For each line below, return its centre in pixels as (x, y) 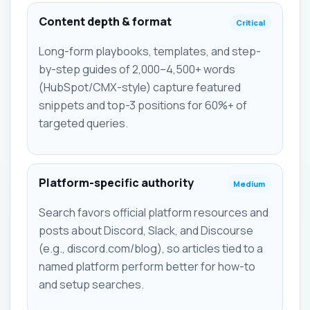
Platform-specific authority (116, 183)
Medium (249, 184)
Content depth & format (105, 21)
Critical (250, 22)
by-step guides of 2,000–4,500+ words (137, 69)
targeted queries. (83, 123)
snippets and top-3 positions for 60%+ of (143, 105)
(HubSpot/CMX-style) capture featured (140, 87)
